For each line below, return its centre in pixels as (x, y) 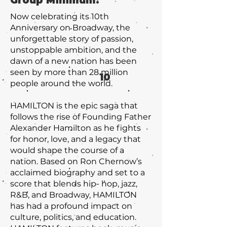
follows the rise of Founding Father (81, 117)
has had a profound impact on (71, 206)
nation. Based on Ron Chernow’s (76, 161)
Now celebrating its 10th (60, 16)
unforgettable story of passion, (72, 39)
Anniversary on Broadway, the (70, 28)
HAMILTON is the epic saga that (74, 106)
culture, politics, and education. (73, 217)
